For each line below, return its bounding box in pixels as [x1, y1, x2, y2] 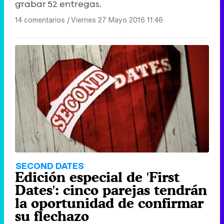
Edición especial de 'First [15, 168, 179, 185]
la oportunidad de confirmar [15, 194, 203, 211]
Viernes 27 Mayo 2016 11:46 [71, 14, 163, 25]
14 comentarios [15, 14, 65, 25]
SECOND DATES [15, 159, 84, 172]
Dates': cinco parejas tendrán [15, 181, 207, 198]
